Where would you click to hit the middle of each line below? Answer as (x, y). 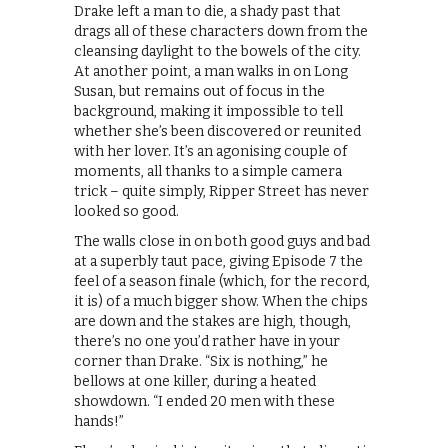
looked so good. (126, 211)
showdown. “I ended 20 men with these (204, 401)
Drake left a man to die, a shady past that (207, 11)
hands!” (99, 421)
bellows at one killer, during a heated (195, 381)
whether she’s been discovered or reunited (217, 131)
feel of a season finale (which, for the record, (222, 281)
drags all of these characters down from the (221, 31)
